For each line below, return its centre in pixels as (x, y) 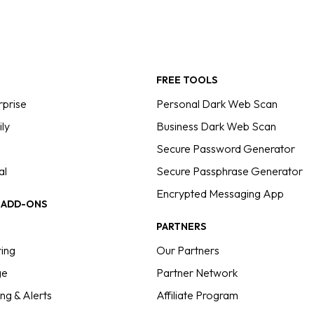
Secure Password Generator (225, 149)
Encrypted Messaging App (220, 193)
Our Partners (187, 250)
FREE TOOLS (186, 80)
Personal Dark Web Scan (217, 104)
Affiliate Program (197, 295)
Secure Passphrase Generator (229, 171)
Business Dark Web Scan (216, 126)
